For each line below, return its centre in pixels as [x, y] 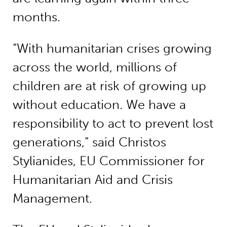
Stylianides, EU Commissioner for [108, 161]
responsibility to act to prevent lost [113, 124]
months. [36, 17]
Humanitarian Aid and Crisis [92, 180]
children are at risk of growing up [109, 86]
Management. [52, 199]
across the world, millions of [94, 67]
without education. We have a [99, 105]
